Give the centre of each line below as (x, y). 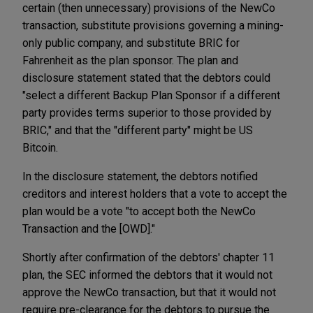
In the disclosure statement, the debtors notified (140, 176)
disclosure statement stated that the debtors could (146, 78)
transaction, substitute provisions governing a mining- (153, 25)
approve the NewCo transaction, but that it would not (149, 292)
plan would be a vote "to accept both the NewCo (139, 211)
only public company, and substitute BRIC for (131, 43)
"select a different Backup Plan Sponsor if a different (151, 95)
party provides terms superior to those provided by (147, 112)
